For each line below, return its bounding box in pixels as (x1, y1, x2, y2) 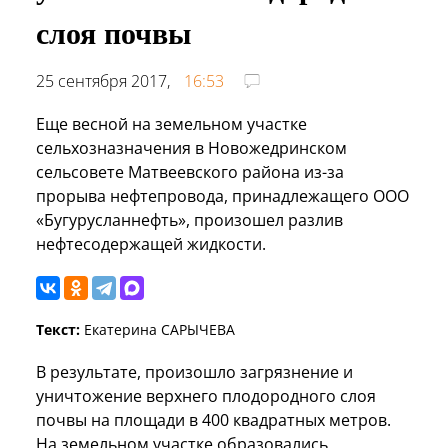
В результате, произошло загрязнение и (36, 360, 353, 383)
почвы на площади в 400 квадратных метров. (36, 408, 391, 431)
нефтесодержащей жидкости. (36, 232, 266, 255)
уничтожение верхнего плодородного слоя (36, 384, 376, 407)
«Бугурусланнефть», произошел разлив (36, 208, 343, 231)
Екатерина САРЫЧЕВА (80, 319, 235, 339)
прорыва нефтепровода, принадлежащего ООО (36, 184, 409, 207)
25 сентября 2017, (36, 69, 174, 92)
